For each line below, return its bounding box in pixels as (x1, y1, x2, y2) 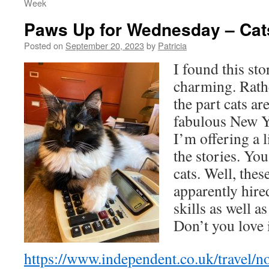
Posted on (24, 39, 63, 52)
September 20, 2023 (65, 39, 144, 52)
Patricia (158, 39, 187, 52)
